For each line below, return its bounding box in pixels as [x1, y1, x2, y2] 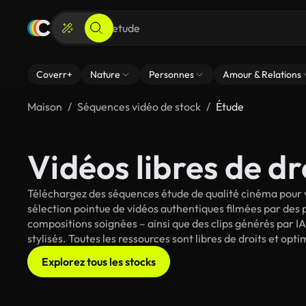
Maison [27, 100, 62, 113]
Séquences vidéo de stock [77, 100, 201, 113]
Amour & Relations [223, 68, 301, 81]
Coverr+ [36, 68, 72, 81]
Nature [90, 68, 120, 81]
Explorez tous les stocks [42, 255, 156, 268]
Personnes [149, 68, 194, 81]
